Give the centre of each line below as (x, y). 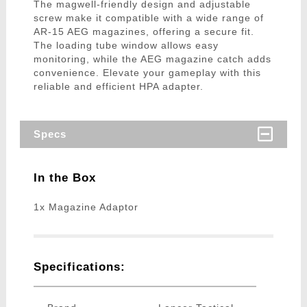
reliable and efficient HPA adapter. (118, 87)
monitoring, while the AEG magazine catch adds (152, 59)
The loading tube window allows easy (126, 46)
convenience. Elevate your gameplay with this (147, 73)
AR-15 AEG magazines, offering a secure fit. (144, 32)
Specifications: (79, 267)
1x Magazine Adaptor (86, 207)
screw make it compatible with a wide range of (148, 18)
